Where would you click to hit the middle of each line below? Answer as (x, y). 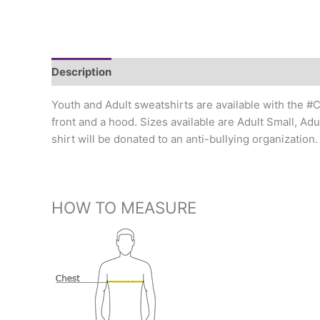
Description (81, 71)
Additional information (184, 71)
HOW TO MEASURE (124, 208)
